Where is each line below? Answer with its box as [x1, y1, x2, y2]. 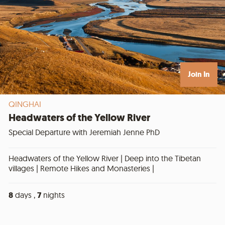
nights [41, 189, 65, 200]
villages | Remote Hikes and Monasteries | [9, 163, 154, 173]
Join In [188, 69, 210, 79]
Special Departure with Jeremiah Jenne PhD [9, 127, 160, 137]
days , [13, 189, 37, 200]
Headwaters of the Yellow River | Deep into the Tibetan [9, 153, 201, 163]
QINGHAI [9, 99, 41, 109]
